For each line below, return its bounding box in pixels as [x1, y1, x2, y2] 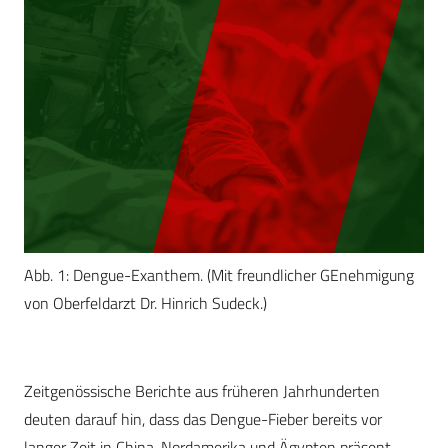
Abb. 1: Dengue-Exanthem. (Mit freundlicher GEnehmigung [24, 263, 414, 288]
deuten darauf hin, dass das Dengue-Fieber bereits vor [24, 407, 382, 432]
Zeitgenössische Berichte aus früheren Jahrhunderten [24, 379, 380, 404]
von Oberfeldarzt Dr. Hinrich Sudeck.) [24, 291, 267, 316]
